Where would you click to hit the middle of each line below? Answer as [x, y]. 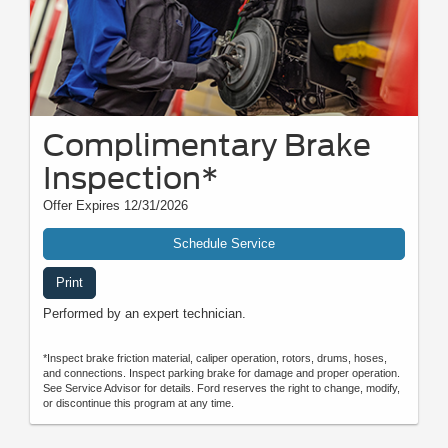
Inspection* [131, 178]
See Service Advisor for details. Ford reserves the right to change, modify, [221, 388]
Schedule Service [224, 244]
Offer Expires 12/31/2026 [115, 206]
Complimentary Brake [207, 145]
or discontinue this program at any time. [138, 403]
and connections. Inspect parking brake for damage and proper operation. [221, 373]
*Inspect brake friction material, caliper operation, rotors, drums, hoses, [215, 358]
